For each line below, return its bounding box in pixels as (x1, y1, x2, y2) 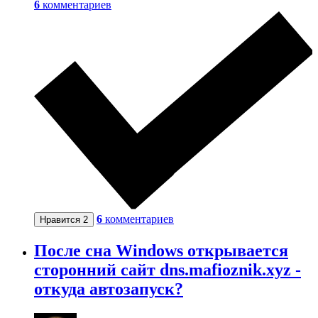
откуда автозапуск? (34, 279, 183, 298)
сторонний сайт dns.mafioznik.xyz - (34, 260, 301, 279)
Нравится (40, 214, 83, 225)
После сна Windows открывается (34, 241, 288, 260)
